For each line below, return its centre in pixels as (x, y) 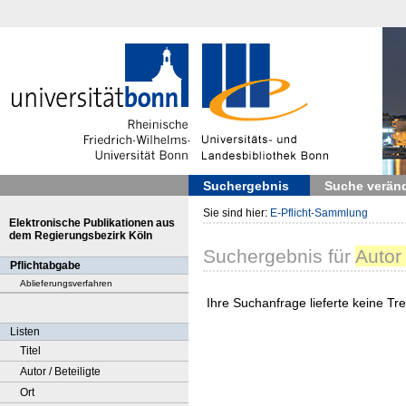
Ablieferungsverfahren (66, 283)
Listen (25, 332)
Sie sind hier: (237, 213)
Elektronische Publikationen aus (92, 223)
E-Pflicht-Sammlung (319, 213)
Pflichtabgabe (45, 266)
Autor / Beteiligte (60, 372)
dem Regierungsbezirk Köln (81, 236)
